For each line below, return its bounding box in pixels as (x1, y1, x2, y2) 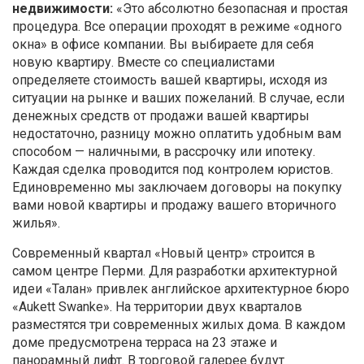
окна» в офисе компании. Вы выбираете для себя (12, 37, 314, 53)
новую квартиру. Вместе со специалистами (12, 54, 275, 71)
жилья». (12, 215, 60, 232)
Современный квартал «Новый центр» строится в (12, 245, 315, 262)
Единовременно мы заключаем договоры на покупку (12, 180, 342, 196)
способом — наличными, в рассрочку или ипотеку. (12, 144, 315, 160)
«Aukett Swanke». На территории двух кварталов (12, 299, 302, 315)
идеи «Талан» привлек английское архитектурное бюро (12, 281, 349, 297)
